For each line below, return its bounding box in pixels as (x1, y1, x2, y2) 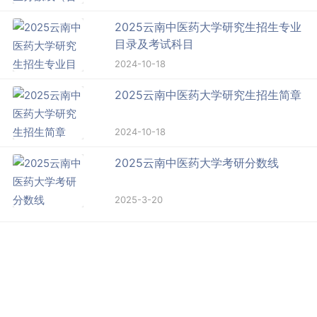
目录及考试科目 (115, 36, 195, 51)
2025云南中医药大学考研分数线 (115, 155, 279, 170)
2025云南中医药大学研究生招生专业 (115, 19, 302, 34)
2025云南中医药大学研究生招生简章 (115, 87, 302, 102)
